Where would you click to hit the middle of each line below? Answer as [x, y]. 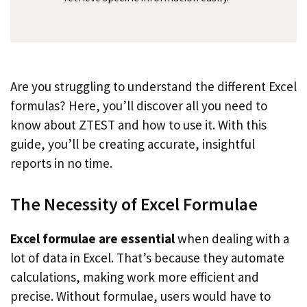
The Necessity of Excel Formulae [134, 204]
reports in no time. [61, 163]
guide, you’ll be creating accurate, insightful [133, 144]
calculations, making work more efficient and [135, 277]
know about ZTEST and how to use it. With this [138, 125]
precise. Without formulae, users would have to [140, 296]
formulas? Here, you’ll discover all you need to [139, 106]
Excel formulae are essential [93, 238]
